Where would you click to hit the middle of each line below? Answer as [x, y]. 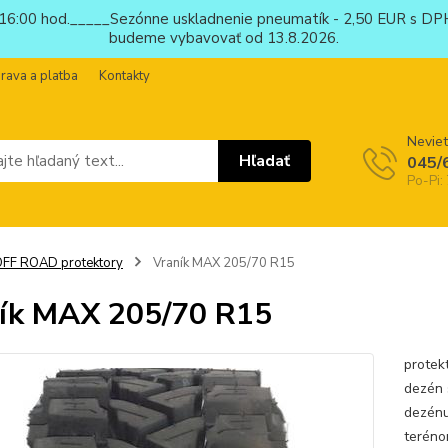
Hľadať [265, 160]
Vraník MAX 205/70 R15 [222, 263]
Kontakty [124, 76]
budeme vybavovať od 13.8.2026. [224, 38]
